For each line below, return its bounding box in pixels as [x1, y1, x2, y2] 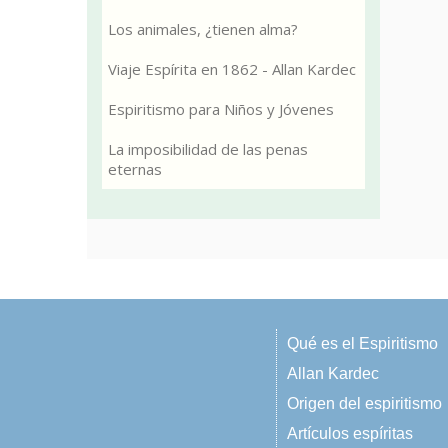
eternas [108, 159, 162, 179]
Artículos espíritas [287, 425, 413, 442]
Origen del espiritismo [287, 395, 442, 412]
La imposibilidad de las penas [108, 139, 308, 159]
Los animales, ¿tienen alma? [108, 19, 298, 39]
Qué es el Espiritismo [287, 335, 438, 352]
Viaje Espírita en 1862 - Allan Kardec [108, 59, 356, 79]
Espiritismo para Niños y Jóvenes [108, 99, 334, 119]
